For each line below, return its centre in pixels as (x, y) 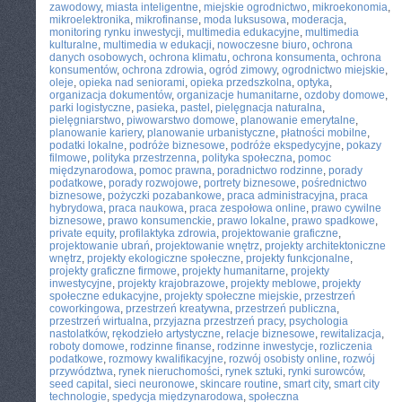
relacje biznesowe (271, 334)
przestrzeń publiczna (286, 309)
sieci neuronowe (154, 384)
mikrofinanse (167, 20)
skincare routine (239, 384)
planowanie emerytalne (298, 120)
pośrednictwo (334, 183)
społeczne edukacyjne (104, 296)
